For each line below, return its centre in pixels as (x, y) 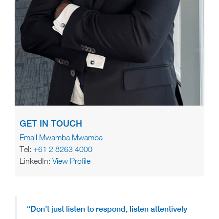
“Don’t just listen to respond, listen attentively (107, 209)
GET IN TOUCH (51, 124)
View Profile (71, 161)
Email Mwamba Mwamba (61, 138)
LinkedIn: (36, 161)
